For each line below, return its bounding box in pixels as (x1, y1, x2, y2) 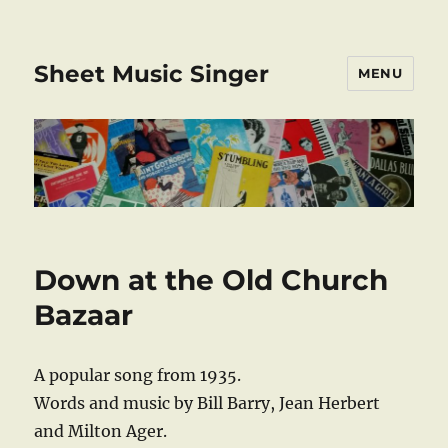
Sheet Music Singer (34, 59, 270, 88)
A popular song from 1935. (34, 365, 242, 386)
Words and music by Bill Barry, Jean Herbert (34, 393, 381, 414)
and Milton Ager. (34, 421, 168, 442)
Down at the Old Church (34, 263, 389, 298)
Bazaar (34, 298, 134, 333)
